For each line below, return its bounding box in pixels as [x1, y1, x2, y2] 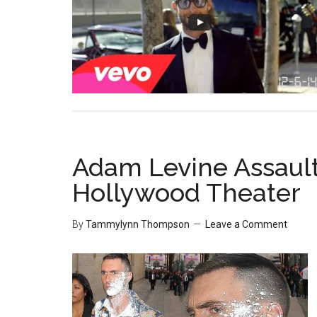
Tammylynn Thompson [86, 219, 190, 230]
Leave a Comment [205, 219, 287, 230]
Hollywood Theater [72, 178, 301, 207]
